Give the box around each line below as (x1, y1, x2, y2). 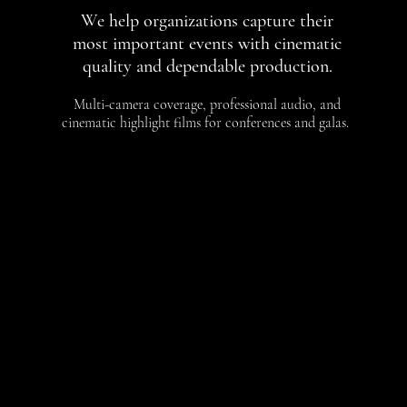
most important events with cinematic (73, 33, 342, 55)
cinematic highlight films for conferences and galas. (62, 114, 353, 132)
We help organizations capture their (81, 10, 334, 32)
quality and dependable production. (82, 55, 333, 77)
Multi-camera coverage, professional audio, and (74, 95, 342, 114)
